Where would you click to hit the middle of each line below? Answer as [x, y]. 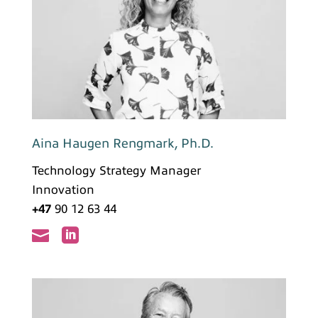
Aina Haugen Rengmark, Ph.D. [122, 144]
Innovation [63, 190]
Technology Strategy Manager [116, 171]
